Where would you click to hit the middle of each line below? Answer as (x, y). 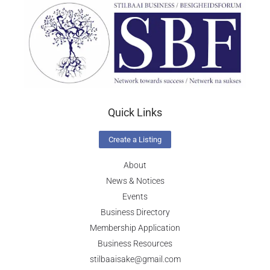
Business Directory (135, 212)
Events (135, 196)
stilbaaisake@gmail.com (135, 259)
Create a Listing (135, 139)
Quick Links (135, 112)
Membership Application (135, 228)
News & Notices (135, 181)
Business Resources (135, 243)
